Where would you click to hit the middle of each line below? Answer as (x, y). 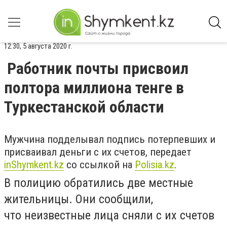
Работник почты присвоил (98, 68)
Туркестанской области (84, 107)
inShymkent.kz (34, 165)
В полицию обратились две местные (99, 183)
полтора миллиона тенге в (94, 88)
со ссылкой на (99, 165)
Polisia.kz (155, 165)
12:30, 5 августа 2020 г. (38, 46)
